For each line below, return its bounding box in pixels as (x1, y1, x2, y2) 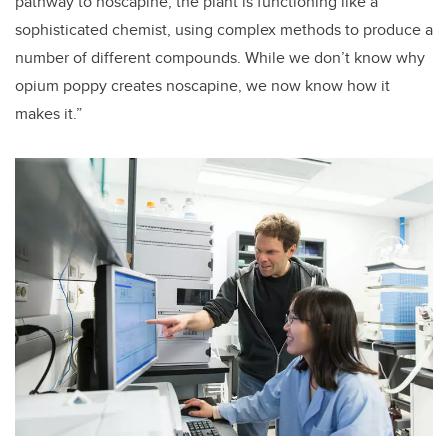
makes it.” (15, 101, 82, 125)
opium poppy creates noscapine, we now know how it (15, 73, 390, 97)
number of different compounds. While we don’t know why (15, 45, 425, 69)
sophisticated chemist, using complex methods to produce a (15, 17, 433, 41)
